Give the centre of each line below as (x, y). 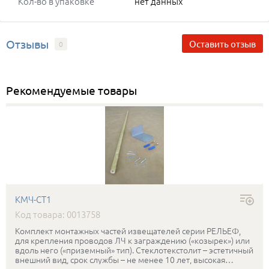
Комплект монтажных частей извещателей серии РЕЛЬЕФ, (128, 231)
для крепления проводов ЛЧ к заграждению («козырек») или (132, 240)
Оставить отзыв (222, 44)
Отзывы (27, 44)
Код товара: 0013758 (58, 214)
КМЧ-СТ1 (33, 199)
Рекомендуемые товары (71, 90)
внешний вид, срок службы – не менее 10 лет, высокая (120, 260)
